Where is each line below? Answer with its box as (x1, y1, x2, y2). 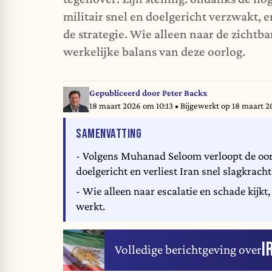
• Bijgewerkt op (174, 100, 232, 110)
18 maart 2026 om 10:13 (89, 100, 175, 110)
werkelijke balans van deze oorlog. (63, 44, 245, 59)
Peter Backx (161, 87, 208, 98)
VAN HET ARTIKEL (141, 126, 214, 141)
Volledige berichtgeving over (115, 242, 262, 257)
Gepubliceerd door (89, 87, 162, 98)
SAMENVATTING (76, 126, 141, 142)
